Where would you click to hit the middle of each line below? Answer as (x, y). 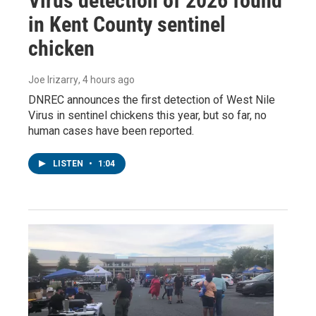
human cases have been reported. (111, 130)
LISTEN (69, 163)
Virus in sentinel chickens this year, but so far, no (147, 115)
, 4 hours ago (107, 79)
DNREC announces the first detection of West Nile (152, 99)
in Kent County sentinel (127, 24)
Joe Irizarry (53, 79)
